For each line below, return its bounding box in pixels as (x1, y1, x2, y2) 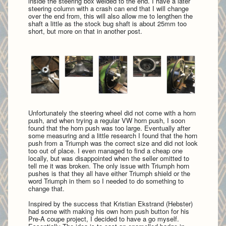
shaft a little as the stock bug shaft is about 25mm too (28, 19, 187, 28)
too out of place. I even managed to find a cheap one (28, 145, 183, 155)
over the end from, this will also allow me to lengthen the (28, 11, 193, 21)
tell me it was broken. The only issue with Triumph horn (28, 160, 189, 171)
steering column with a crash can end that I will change (28, 4, 189, 13)
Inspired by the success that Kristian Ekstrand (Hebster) (28, 198, 193, 208)
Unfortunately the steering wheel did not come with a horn (28, 107, 196, 118)
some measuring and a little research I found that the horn (28, 130, 197, 140)
